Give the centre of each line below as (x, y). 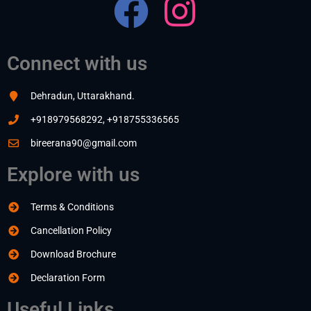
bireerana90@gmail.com (83, 143)
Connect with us (77, 64)
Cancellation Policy (71, 230)
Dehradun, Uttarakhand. (82, 96)
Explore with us (73, 175)
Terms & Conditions (72, 207)
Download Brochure (73, 254)
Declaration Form (67, 278)
